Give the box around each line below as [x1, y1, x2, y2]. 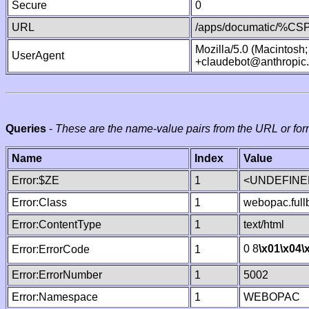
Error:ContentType [12, 219, 101, 230]
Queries [6, 123, 46, 134]
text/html [243, 219, 284, 230]
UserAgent [12, 50, 64, 61]
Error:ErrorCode [12, 243, 90, 255]
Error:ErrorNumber [12, 269, 102, 281]
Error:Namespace [12, 291, 98, 303]
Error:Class [12, 197, 67, 208]
